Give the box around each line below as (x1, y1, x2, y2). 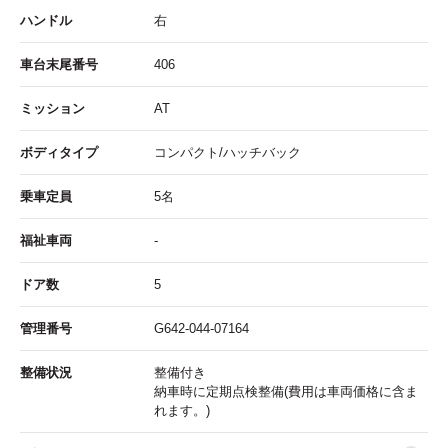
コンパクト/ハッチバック (154, 144, 301, 160)
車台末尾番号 (20, 56, 98, 72)
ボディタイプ (20, 144, 98, 160)
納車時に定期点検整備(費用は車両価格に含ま (154, 383, 418, 399)
